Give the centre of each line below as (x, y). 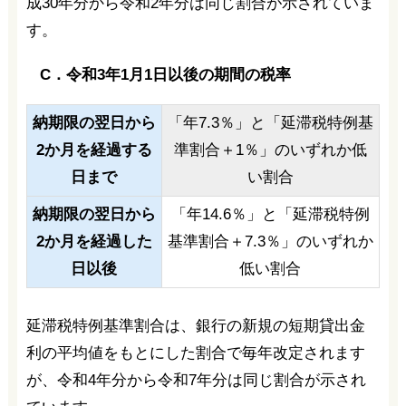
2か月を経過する (94, 150)
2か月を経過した (94, 242)
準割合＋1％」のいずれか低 (270, 150)
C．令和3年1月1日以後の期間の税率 (165, 74)
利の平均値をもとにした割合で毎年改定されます (195, 353)
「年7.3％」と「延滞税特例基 (270, 123)
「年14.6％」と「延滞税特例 (270, 215)
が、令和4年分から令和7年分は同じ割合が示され (196, 381)
